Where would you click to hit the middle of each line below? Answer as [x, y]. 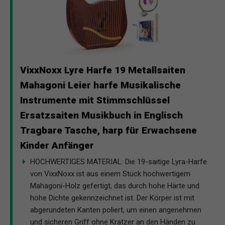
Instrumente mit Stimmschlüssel [95, 100]
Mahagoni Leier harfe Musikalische [100, 85]
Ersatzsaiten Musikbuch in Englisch [101, 116]
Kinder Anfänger [57, 146]
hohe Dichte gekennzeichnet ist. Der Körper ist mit [112, 198]
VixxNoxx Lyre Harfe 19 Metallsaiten [103, 70]
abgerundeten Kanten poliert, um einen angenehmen [116, 210]
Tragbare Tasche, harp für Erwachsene [108, 131]
